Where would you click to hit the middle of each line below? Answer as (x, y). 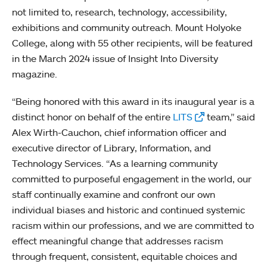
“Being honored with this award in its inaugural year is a (133, 101)
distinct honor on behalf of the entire (92, 117)
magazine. (35, 74)
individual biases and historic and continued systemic (128, 209)
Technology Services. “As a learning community (115, 163)
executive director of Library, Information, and (111, 148)
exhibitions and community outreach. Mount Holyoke (127, 27)
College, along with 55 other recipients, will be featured (132, 43)
